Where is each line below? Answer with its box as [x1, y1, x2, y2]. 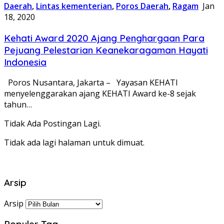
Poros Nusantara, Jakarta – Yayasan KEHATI [4, 77, 178, 88]
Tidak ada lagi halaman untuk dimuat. [4, 137, 144, 148]
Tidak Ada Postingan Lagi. [4, 118, 101, 129]
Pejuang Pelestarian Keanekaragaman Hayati [4, 43, 208, 56]
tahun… [4, 99, 32, 110]
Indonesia [4, 55, 46, 68]
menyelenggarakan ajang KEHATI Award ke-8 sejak [4, 88, 196, 99]
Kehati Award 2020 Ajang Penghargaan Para [4, 31, 204, 44]
